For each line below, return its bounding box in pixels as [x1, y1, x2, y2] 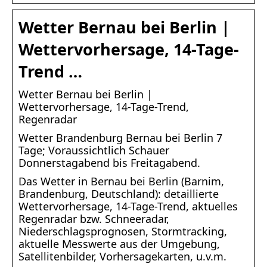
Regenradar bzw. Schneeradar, [18, 212, 169, 226]
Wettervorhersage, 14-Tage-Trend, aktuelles [18, 199, 238, 214]
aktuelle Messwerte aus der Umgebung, [18, 237, 220, 252]
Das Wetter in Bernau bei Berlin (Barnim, [18, 174, 224, 189]
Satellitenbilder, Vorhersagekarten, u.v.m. [18, 249, 226, 264]
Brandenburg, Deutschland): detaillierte [18, 187, 219, 201]
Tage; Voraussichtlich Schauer [18, 143, 169, 158]
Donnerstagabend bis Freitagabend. [18, 156, 200, 170]
